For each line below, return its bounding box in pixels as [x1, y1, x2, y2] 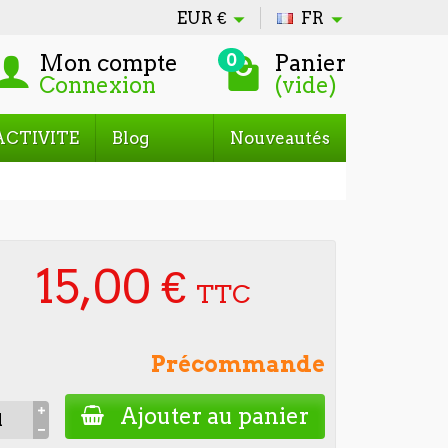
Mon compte [39, 48, 178, 77]
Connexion [39, 71, 156, 98]
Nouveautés [230, 128, 330, 148]
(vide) [274, 71, 337, 98]
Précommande [150, 351, 325, 377]
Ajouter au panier [119, 402, 309, 430]
